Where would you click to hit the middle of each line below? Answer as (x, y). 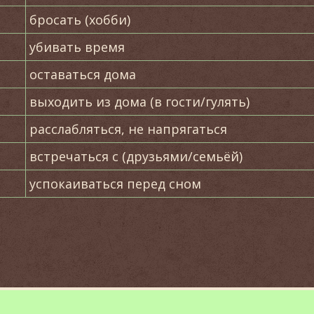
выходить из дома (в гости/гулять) (139, 102)
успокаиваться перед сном (115, 184)
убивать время (77, 47)
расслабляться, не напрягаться (128, 129)
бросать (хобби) (80, 20)
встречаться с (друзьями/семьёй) (136, 156)
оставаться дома (83, 74)
